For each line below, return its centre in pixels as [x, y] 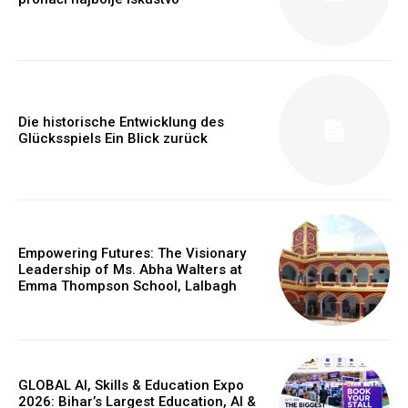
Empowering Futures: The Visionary [132, 254]
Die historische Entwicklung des [121, 122]
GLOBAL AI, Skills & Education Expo [131, 385]
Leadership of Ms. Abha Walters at [130, 270]
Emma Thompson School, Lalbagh [127, 286]
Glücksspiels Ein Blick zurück [113, 139]
